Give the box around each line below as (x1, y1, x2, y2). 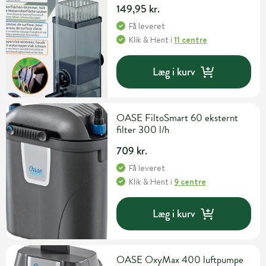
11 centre (174, 34, 208, 46)
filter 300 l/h (116, 122, 170, 138)
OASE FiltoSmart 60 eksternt (116, 110, 239, 126)
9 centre (174, 176, 207, 188)
